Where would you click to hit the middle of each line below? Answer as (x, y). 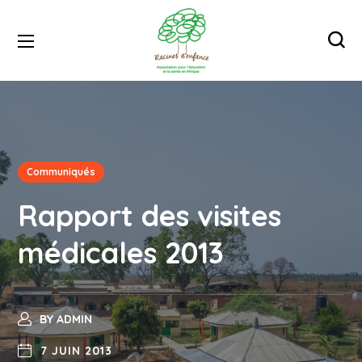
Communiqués (61, 172)
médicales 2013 (121, 253)
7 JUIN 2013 (76, 351)
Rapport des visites (150, 215)
